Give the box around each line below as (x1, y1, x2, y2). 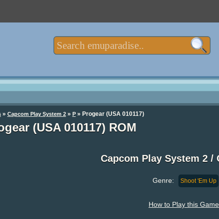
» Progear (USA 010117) (75, 110, 144, 117)
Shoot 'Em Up (180, 177, 217, 185)
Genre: (152, 176, 176, 185)
